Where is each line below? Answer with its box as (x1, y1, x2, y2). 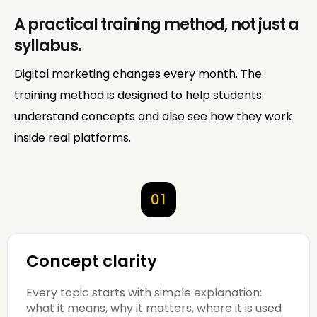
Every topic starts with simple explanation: (26, 284, 262, 301)
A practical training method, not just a (14, 13, 299, 35)
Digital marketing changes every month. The (14, 65, 262, 82)
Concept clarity (26, 249, 157, 272)
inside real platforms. (14, 129, 131, 146)
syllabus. (14, 34, 81, 57)
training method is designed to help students (14, 86, 262, 103)
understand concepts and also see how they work (14, 108, 292, 125)
